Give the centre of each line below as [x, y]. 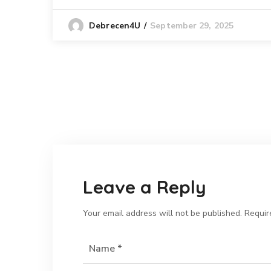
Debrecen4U [115, 26]
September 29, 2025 [192, 26]
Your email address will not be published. [162, 214]
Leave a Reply [145, 187]
